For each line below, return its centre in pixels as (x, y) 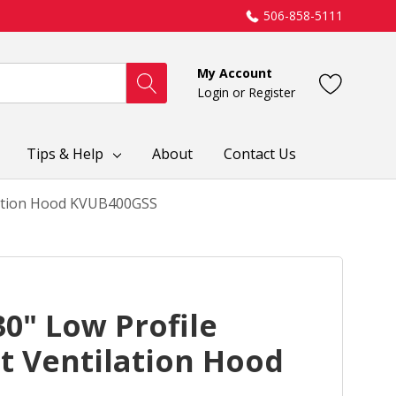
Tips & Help (65, 154)
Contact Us (259, 154)
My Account (235, 72)
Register (272, 92)
